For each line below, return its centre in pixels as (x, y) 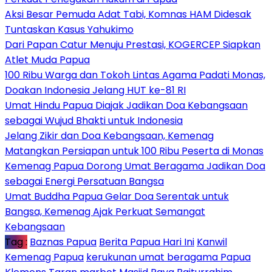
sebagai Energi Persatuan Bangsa (84, 181)
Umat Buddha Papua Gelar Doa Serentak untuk (117, 196)
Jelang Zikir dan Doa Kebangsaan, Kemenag (109, 135)
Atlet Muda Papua (47, 59)
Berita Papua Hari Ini (147, 242)
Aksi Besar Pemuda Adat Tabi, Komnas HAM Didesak (128, 14)
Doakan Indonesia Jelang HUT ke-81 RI (95, 90)
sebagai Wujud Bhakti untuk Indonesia (94, 120)
